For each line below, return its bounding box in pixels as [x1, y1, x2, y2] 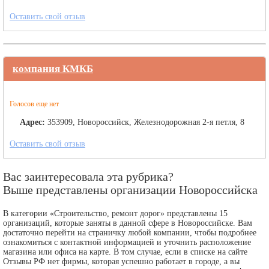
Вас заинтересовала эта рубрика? [3, 171, 174, 183]
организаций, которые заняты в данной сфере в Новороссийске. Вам [3, 219, 252, 228]
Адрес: [20, 118, 45, 127]
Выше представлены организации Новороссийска [3, 184, 258, 196]
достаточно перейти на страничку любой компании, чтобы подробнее [3, 228, 256, 237]
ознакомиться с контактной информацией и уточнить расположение [3, 238, 251, 247]
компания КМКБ [13, 63, 93, 74]
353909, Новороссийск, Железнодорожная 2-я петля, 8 [47, 118, 244, 127]
